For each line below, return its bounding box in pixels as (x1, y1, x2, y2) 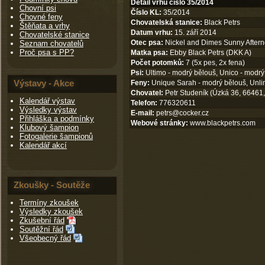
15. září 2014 (173, 28, 216, 37)
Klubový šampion (20, 123, 79, 132)
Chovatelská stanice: (131, 18, 202, 27)
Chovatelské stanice (20, 30, 89, 39)
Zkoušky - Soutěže (14, 180, 90, 190)
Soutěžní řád (20, 225, 63, 234)
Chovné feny (20, 12, 63, 21)
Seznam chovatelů (20, 39, 83, 48)
